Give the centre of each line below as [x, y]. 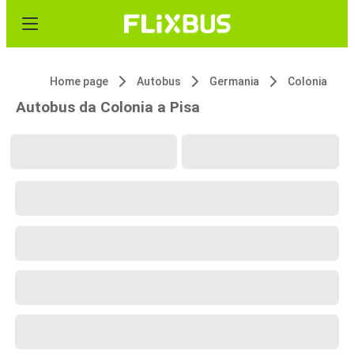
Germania [234, 81]
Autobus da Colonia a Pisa [108, 107]
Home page [79, 81]
